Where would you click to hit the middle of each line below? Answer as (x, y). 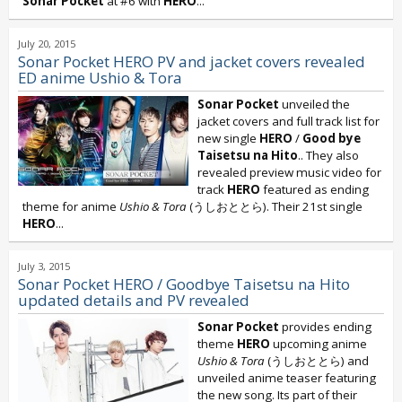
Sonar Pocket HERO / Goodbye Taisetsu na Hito (184, 284)
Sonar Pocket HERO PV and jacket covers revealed (192, 61)
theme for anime (71, 206)
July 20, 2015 (47, 44)
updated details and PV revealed (134, 300)
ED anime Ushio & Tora (100, 78)
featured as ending (315, 189)
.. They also (328, 155)
